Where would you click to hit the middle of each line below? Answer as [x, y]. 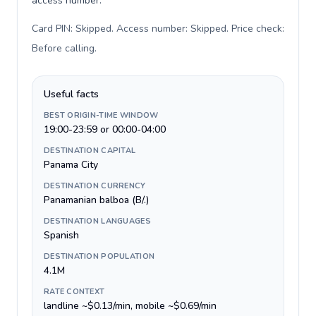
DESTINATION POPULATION [99, 256]
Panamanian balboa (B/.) [96, 200]
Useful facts [71, 94]
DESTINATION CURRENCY [95, 186]
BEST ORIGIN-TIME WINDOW [101, 115]
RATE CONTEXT [74, 292]
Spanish [61, 235]
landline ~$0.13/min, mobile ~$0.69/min [130, 306]
